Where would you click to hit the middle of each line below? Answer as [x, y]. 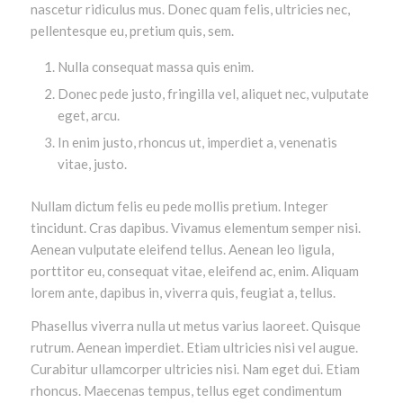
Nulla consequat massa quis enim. [155, 67]
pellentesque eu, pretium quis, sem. [132, 31]
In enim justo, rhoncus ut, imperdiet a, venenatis [197, 143]
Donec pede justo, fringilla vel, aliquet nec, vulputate [213, 94]
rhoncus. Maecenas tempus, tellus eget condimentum [186, 390]
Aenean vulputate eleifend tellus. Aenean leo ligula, [182, 250]
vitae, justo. [92, 164]
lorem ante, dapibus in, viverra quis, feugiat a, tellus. [183, 293]
